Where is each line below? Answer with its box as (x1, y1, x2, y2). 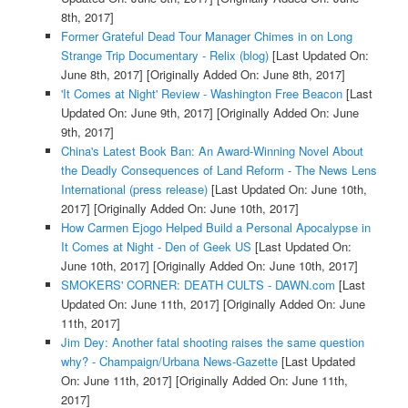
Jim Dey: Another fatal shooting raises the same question (60, 332, 364, 351)
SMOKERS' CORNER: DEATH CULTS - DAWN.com (60, 275, 335, 293)
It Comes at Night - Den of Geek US (60, 237, 251, 255)
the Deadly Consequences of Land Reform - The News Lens (60, 160, 377, 178)
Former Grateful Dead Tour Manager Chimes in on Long (60, 26, 352, 45)
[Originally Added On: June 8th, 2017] (142, 65, 345, 83)
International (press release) (60, 179, 208, 198)
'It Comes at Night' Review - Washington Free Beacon (60, 84, 342, 102)
